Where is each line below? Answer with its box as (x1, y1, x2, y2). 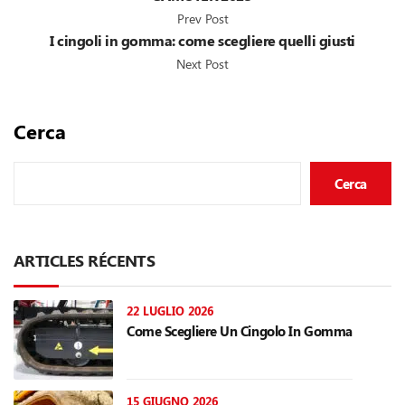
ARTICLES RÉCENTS (14, 250, 155, 272)
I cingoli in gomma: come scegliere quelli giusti (50, 31, 355, 51)
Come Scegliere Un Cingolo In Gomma (127, 322, 353, 341)
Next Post (176, 55, 229, 73)
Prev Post (176, 10, 229, 28)
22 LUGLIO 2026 (127, 303, 213, 319)
